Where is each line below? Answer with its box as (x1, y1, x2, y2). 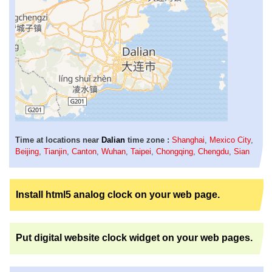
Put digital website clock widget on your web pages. (16, 233, 253, 243)
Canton (72, 146, 97, 156)
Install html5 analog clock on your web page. (16, 189, 220, 200)
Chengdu (198, 146, 229, 156)
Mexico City (209, 135, 251, 144)
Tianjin (44, 146, 67, 156)
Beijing (15, 146, 39, 156)
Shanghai (172, 135, 205, 144)
